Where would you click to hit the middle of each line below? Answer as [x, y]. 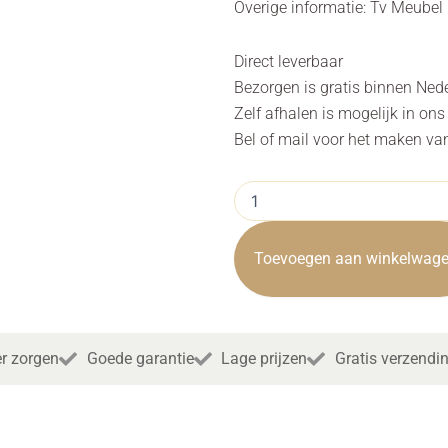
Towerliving [270, 309]
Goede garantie [140, 358]
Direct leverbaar [288, 61]
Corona [256, 229]
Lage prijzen [264, 358]
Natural [256, 249]
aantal [253, 329]
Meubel [257, 209]
